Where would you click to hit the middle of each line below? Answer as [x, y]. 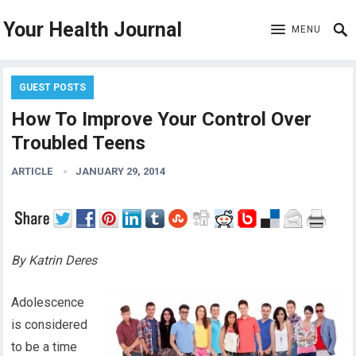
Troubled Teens [79, 143]
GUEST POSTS [53, 87]
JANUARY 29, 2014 [121, 171]
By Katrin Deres [54, 260]
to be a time [44, 347]
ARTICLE [32, 171]
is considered [50, 325]
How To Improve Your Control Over [162, 119]
